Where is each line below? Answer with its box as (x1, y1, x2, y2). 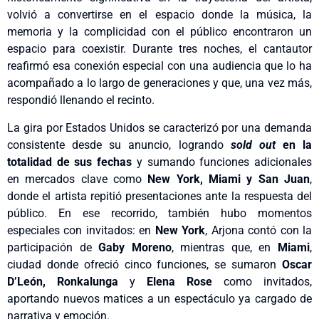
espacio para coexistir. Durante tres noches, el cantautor (7, 42, 312, 56)
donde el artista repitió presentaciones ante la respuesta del (7, 189, 312, 203)
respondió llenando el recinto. (7, 93, 155, 108)
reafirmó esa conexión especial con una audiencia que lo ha (7, 59, 312, 73)
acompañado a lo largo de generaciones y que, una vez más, (7, 76, 312, 90)
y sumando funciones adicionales (132, 155, 313, 169)
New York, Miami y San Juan (147, 172, 310, 186)
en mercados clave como (7, 172, 148, 186)
